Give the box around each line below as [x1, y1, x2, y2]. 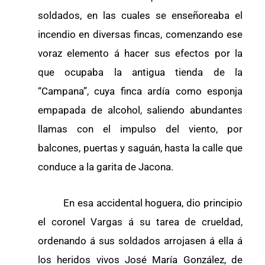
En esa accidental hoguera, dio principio [38, 197, 243, 209]
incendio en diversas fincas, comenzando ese [38, 28, 243, 40]
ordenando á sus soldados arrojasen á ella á [38, 235, 243, 247]
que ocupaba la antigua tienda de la [38, 66, 243, 78]
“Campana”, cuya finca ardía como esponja [38, 85, 243, 97]
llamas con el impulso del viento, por [38, 122, 243, 135]
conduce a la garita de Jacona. [38, 160, 173, 173]
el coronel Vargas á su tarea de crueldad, [38, 216, 243, 228]
